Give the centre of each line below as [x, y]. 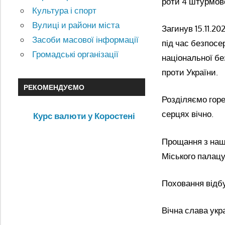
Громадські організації [76, 54]
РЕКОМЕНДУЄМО [54, 87]
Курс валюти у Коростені [84, 116]
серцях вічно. [188, 114]
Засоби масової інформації [86, 40]
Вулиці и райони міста [76, 25]
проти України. [190, 72]
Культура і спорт [65, 11]
